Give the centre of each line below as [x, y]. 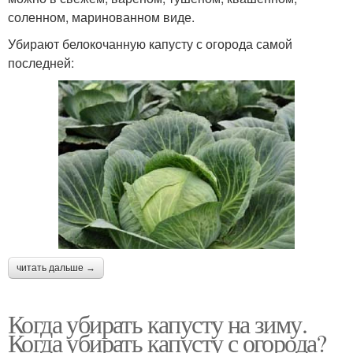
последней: [41, 63]
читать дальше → [56, 268]
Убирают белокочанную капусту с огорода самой [150, 44]
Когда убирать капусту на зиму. [157, 324]
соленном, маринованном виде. [101, 17]
